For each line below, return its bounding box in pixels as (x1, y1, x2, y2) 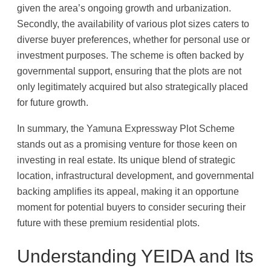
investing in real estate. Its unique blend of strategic (17, 154, 235, 165)
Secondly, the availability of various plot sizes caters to (17, 18, 249, 30)
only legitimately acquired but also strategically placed (17, 81, 248, 93)
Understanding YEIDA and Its (17, 246, 253, 267)
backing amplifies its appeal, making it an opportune (17, 185, 239, 197)
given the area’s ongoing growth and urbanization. (17, 2, 231, 14)
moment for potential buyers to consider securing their (17, 201, 246, 212)
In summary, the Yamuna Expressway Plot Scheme (17, 122, 235, 134)
